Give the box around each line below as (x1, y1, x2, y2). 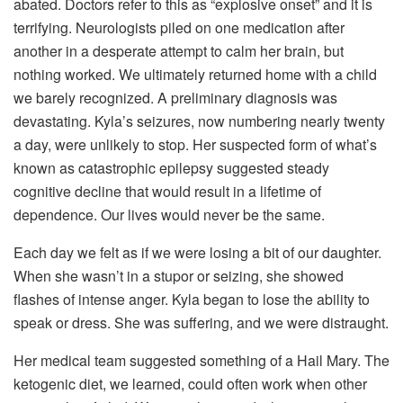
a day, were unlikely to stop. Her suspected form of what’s (13, 133, 377, 155)
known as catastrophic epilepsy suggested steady (13, 157, 329, 178)
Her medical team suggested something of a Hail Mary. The (13, 349, 390, 371)
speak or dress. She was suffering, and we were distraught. (13, 311, 389, 333)
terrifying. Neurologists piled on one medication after (13, 16, 345, 38)
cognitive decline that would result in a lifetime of (13, 180, 321, 201)
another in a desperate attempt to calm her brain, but (13, 40, 344, 61)
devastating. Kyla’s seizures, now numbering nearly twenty (13, 110, 385, 131)
